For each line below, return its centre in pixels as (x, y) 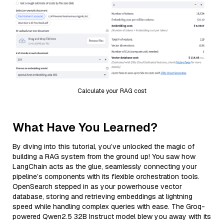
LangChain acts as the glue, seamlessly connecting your (105, 166)
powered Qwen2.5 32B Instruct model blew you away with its (112, 216)
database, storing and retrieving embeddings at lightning (102, 196)
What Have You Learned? (85, 127)
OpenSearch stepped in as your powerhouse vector (97, 186)
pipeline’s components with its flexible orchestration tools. (106, 176)
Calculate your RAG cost (112, 91)
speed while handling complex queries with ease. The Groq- (109, 206)
